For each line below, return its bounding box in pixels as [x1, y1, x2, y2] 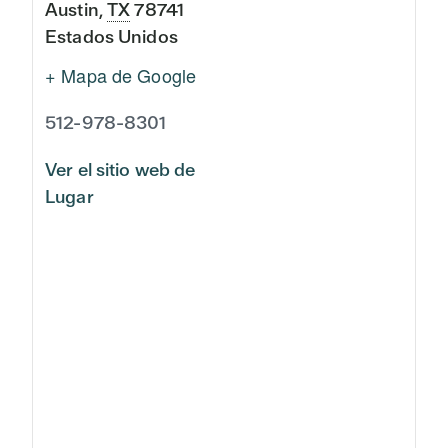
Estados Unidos [45, 25, 178, 48]
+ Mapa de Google [45, 62, 197, 88]
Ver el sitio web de [45, 158, 196, 181]
